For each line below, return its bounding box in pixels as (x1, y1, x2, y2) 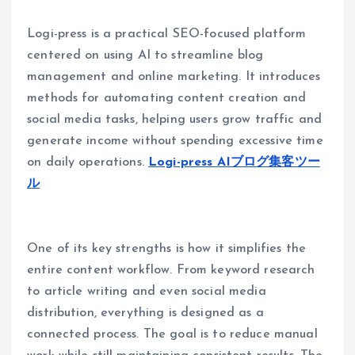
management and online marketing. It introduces (27, 70, 321, 83)
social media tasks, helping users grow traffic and (27, 113, 323, 126)
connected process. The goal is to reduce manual (27, 327, 318, 341)
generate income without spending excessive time (27, 134, 323, 147)
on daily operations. (27, 155, 149, 169)
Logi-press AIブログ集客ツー (148, 155, 320, 169)
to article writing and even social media (27, 284, 266, 298)
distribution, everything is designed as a (27, 306, 264, 319)
